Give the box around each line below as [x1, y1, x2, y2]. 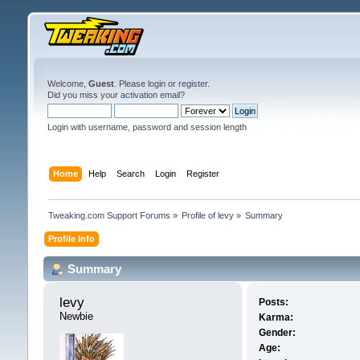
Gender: [259, 327, 297, 339]
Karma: [259, 312, 294, 324]
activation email [120, 90, 180, 100]
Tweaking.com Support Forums [47, 210, 170, 220]
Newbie [59, 310, 93, 323]
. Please [113, 79, 148, 88]
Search [117, 168, 145, 178]
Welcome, [47, 79, 88, 88]
